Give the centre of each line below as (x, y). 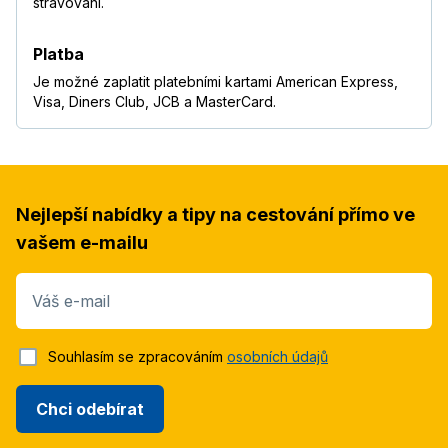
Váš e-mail (71, 301)
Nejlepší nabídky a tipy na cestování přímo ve (215, 215)
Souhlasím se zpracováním (137, 357)
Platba (58, 54)
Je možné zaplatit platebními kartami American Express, (215, 82)
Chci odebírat (90, 408)
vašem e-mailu (82, 243)
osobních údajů (277, 357)
